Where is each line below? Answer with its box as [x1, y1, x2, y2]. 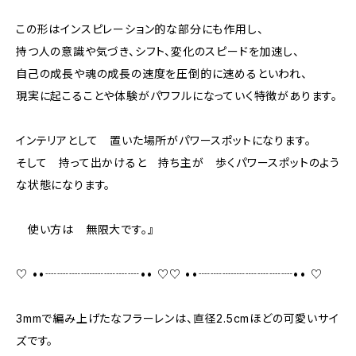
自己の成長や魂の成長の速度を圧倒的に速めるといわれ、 [16, 67, 308, 80]
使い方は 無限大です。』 [16, 222, 154, 236]
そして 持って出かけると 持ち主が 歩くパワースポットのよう [16, 156, 341, 169]
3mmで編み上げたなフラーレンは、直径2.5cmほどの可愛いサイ [16, 311, 339, 325]
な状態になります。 [16, 178, 111, 192]
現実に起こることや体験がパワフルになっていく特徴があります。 [16, 89, 338, 103]
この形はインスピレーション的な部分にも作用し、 [16, 22, 264, 36]
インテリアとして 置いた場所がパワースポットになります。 [16, 133, 311, 147]
